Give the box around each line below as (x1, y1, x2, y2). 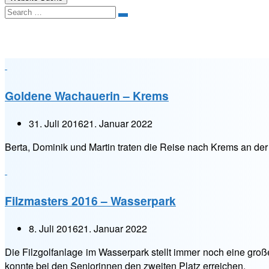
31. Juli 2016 (29, 116, 83, 131)
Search (122, 14, 147, 23)
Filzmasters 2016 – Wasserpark (5, 192, 176, 210)
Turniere (62, 31, 104, 47)
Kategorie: (5, 31, 62, 47)
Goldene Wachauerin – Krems (5, 87, 169, 104)
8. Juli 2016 (29, 222, 78, 236)
